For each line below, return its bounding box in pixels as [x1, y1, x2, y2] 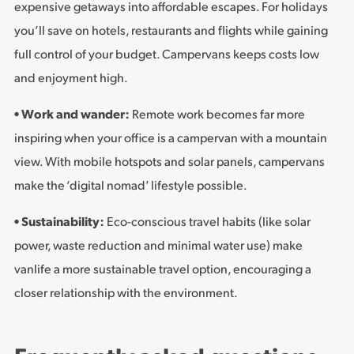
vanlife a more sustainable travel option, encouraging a [14, 264, 311, 277]
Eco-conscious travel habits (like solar [104, 217, 311, 230]
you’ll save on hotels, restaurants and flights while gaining [14, 25, 328, 39]
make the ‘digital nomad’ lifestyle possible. [14, 180, 247, 194]
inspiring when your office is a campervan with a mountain [14, 133, 327, 146]
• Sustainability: [14, 217, 104, 230]
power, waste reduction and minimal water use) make [14, 240, 303, 254]
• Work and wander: [14, 109, 130, 122]
